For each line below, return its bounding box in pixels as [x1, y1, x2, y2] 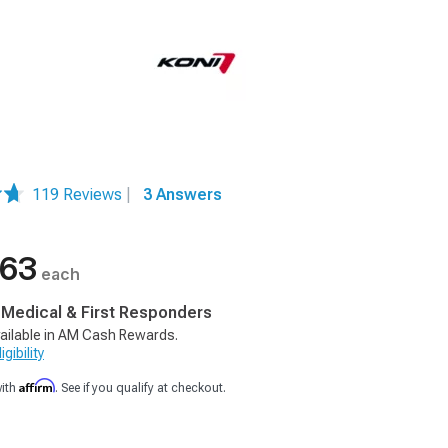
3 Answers [143, 185, 222, 204]
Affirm [19, 378, 55, 393]
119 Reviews [32, 185, 126, 204]
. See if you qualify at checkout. [55, 381, 226, 395]
